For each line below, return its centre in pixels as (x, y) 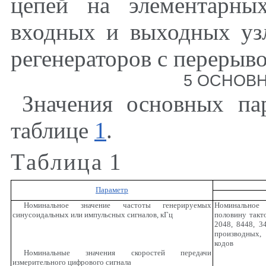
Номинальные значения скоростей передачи (118, 253)
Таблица (57, 162)
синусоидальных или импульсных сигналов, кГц (92, 215)
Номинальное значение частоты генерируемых (118, 205)
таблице (53, 131)
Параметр (112, 190)
